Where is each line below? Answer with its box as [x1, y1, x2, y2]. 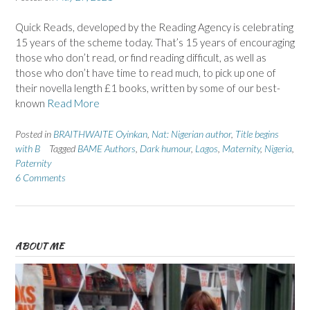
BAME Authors [77, 142, 136, 154]
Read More [47, 97, 100, 110]
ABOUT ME [15, 239, 64, 253]
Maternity [222, 142, 260, 154]
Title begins [235, 127, 279, 140]
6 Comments [15, 171, 66, 183]
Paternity [15, 156, 51, 169]
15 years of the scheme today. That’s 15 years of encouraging [15, 36, 295, 49]
